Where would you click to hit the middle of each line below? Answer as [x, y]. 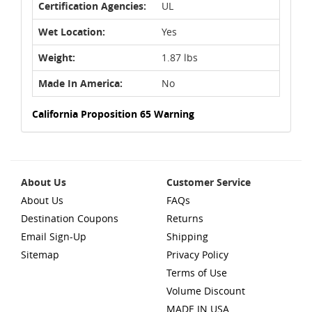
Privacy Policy [197, 254]
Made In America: [80, 83]
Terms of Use [197, 272]
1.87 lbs [180, 57]
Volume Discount [206, 290]
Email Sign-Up [54, 236]
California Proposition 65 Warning [113, 114]
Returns [185, 218]
